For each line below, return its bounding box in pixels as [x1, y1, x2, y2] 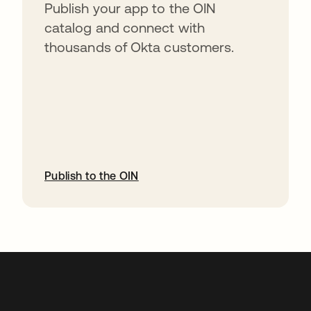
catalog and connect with [44, 19, 205, 35]
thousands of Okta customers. [44, 39, 235, 55]
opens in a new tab [22, 209, 120, 221]
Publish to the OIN [44, 169, 139, 182]
